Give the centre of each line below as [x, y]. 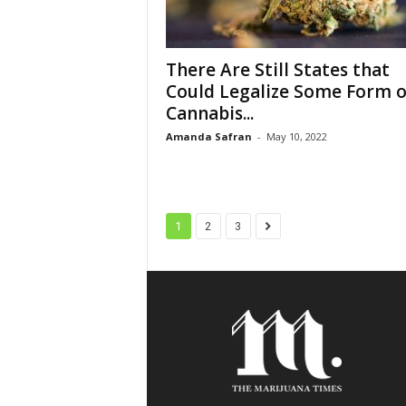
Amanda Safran [208, 136]
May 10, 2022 [296, 136]
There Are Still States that [277, 70]
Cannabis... [209, 113]
